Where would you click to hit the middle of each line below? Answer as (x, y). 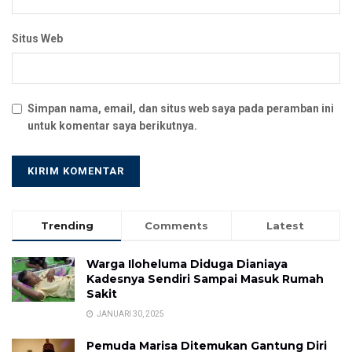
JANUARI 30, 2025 (130, 313)
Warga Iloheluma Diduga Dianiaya (187, 264)
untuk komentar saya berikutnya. (112, 125)
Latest (286, 225)
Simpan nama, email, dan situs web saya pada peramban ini (181, 108)
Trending (67, 225)
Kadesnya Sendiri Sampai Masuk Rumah (205, 279)
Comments (176, 225)
